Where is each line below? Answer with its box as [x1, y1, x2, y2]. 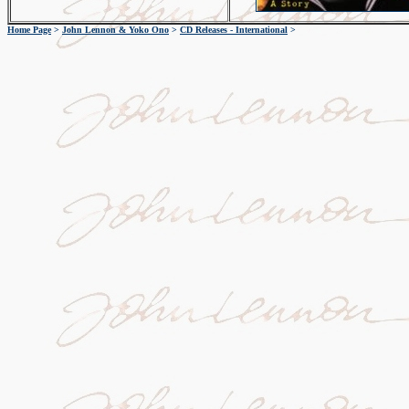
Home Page [7, 25, 51, 35]
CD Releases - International [180, 25, 288, 35]
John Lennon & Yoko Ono [62, 25, 169, 35]
